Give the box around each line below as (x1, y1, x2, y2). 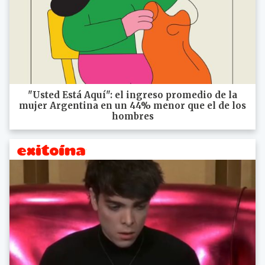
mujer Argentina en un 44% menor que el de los (19, 99, 246, 111)
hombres (111, 110, 154, 122)
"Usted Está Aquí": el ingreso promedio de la (28, 89, 237, 101)
